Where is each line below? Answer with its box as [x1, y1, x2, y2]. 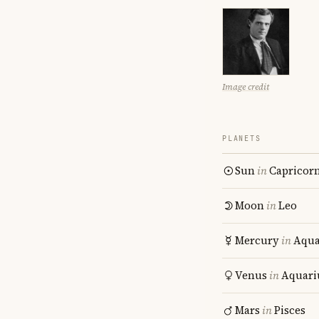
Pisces [274, 303, 305, 318]
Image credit [222, 81, 269, 93]
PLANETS [222, 134, 261, 143]
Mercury [235, 233, 279, 248]
